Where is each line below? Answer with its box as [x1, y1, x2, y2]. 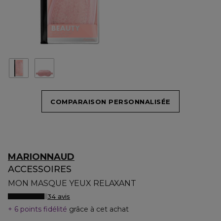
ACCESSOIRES [8, 164, 72, 175]
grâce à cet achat [69, 205, 129, 214]
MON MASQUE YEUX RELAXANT [8, 179, 136, 188]
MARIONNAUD [8, 151, 74, 162]
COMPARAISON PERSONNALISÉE [50, 97, 171, 106]
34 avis [47, 192, 70, 200]
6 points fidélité [12, 205, 69, 214]
